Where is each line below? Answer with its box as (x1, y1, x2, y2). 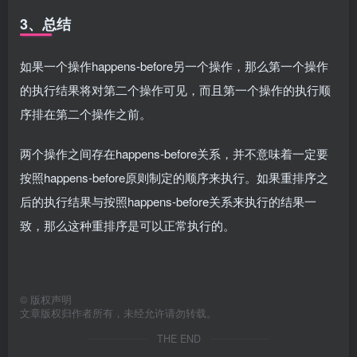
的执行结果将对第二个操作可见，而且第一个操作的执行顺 (20, 80, 331, 98)
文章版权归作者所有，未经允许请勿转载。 (20, 305, 217, 320)
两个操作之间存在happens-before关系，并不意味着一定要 (20, 144, 328, 162)
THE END (156, 331, 201, 346)
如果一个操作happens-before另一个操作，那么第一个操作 (20, 57, 328, 74)
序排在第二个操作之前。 (20, 104, 151, 122)
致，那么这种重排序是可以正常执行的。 (20, 216, 235, 233)
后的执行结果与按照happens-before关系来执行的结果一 (20, 192, 316, 210)
